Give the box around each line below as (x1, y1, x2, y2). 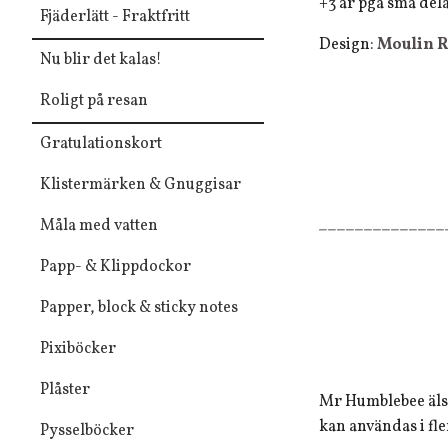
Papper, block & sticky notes (40, 296, 238, 319)
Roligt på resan (40, 89, 148, 112)
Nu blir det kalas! (40, 48, 162, 71)
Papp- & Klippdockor (40, 255, 191, 278)
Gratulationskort (40, 132, 162, 155)
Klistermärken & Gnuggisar (40, 173, 241, 196)
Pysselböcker (40, 419, 134, 442)
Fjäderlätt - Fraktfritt (40, 5, 190, 28)
